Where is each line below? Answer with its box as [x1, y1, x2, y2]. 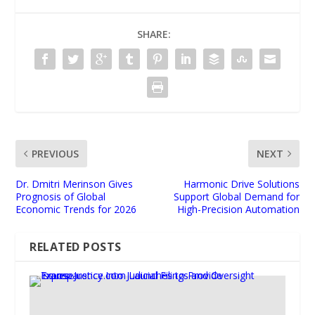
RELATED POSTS [30, 238, 122, 255]
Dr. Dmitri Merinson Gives [15, 176, 134, 191]
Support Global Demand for [173, 189, 300, 203]
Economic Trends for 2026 [15, 202, 137, 216]
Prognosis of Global [15, 189, 106, 203]
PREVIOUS [32, 146, 79, 160]
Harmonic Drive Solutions [183, 176, 300, 191]
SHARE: [137, 27, 171, 41]
